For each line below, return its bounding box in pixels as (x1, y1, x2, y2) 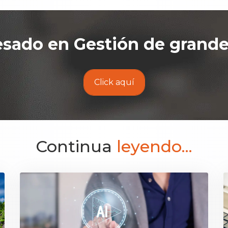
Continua (36, 136, 117, 156)
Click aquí (94, 77, 134, 87)
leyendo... (117, 136, 192, 156)
